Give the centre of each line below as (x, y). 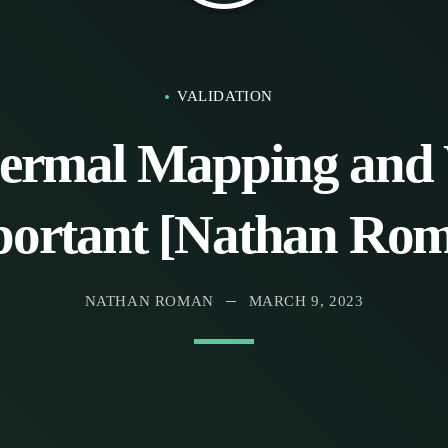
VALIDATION (225, 96)
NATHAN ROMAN (149, 300)
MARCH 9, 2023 (306, 300)
